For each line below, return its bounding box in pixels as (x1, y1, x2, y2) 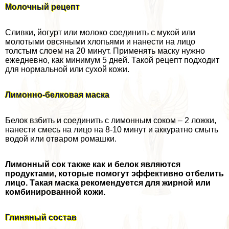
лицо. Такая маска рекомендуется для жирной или (5, 178, 211, 187)
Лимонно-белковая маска (5, 90, 109, 99)
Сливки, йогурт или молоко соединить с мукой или (5, 28, 195, 37)
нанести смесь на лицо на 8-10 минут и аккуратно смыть (5, 125, 218, 134)
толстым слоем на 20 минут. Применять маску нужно (5, 46, 205, 55)
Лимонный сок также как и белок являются (5, 159, 180, 169)
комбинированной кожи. (5, 187, 105, 196)
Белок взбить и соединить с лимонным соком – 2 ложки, (5, 116, 216, 125)
